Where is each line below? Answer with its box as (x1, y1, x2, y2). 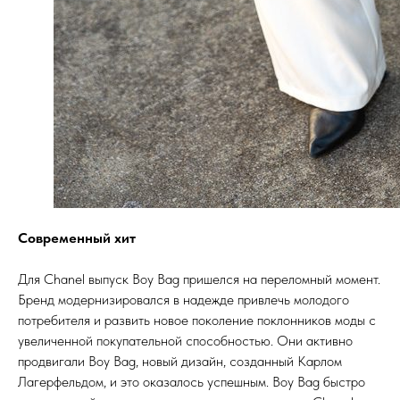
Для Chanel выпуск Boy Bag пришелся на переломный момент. (18, 271, 380, 287)
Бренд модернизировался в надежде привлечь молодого (18, 291, 349, 308)
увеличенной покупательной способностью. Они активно (18, 332, 353, 349)
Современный (18, 229, 111, 246)
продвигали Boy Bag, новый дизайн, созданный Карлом (18, 353, 342, 370)
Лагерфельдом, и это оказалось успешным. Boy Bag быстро (18, 373, 365, 390)
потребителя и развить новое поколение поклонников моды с (18, 312, 376, 329)
